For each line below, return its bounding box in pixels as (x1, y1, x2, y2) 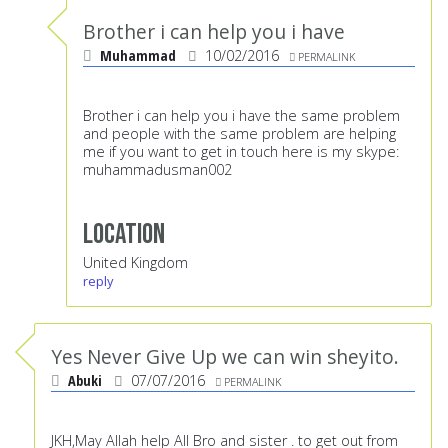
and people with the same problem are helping (83, 124, 396, 144)
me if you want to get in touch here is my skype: (83, 142, 399, 162)
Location (83, 217, 165, 253)
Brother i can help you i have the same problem (83, 106, 400, 126)
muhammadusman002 (83, 160, 232, 180)
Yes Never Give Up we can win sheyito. (51, 343, 399, 371)
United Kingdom (83, 253, 188, 273)
